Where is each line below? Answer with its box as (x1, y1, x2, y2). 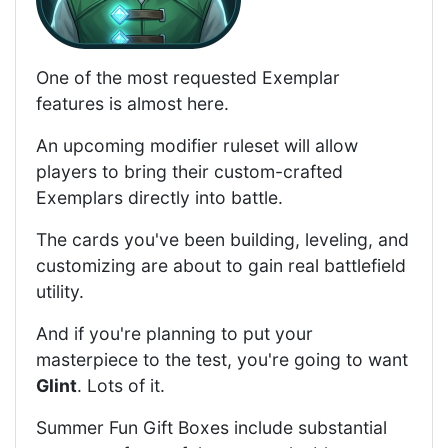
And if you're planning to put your (36, 323, 313, 345)
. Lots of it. (77, 375, 165, 397)
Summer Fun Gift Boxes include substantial (36, 417, 387, 439)
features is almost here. (36, 93, 229, 115)
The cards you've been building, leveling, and (36, 229, 409, 251)
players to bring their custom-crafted (36, 161, 343, 183)
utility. (36, 281, 84, 303)
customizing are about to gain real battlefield (36, 255, 406, 277)
